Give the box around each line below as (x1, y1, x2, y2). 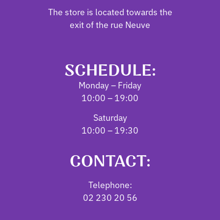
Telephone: (88, 178, 132, 191)
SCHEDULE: (64, 60, 156, 81)
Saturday (93, 111, 127, 124)
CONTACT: (69, 151, 151, 172)
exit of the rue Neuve (70, 18, 150, 31)
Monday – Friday (79, 78, 141, 91)
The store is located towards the (48, 5, 172, 18)
